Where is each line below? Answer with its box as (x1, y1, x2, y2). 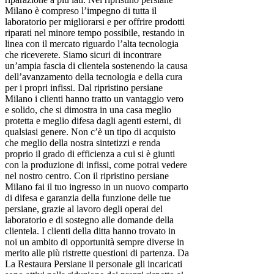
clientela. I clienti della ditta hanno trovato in (5, 226, 176, 237)
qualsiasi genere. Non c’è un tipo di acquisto (5, 127, 176, 138)
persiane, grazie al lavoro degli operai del (5, 204, 163, 215)
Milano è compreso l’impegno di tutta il (5, 6, 157, 17)
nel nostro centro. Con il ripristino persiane (5, 171, 169, 182)
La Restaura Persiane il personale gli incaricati (5, 259, 182, 270)
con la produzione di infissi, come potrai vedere (5, 160, 187, 171)
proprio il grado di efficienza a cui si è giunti (5, 149, 175, 160)
